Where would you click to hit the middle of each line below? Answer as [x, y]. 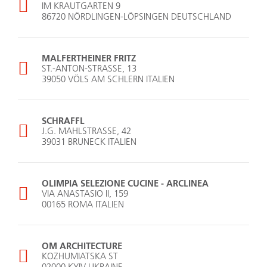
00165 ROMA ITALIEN [83, 204]
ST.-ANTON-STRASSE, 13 [89, 69]
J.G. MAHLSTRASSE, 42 [86, 131]
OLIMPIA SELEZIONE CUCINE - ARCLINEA [125, 183]
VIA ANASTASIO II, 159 [85, 194]
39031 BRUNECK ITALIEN [89, 142]
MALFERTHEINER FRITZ [89, 58]
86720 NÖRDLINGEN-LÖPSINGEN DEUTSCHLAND [136, 17]
